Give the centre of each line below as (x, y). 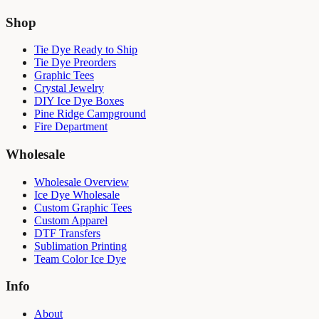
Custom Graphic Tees (83, 207)
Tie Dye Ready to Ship (86, 50)
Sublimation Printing (80, 246)
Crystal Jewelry (69, 88)
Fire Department (71, 127)
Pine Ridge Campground (90, 114)
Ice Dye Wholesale (77, 194)
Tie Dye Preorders (75, 63)
